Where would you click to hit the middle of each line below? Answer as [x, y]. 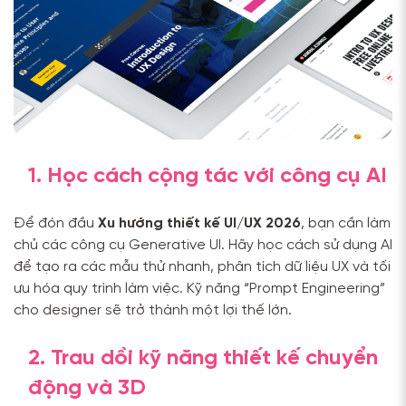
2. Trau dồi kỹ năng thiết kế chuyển [203, 359]
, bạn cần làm [346, 224]
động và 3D [87, 389]
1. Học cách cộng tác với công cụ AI [208, 177]
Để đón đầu [56, 224]
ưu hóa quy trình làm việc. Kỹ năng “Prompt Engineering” [199, 289]
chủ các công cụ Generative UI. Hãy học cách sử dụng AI [203, 246]
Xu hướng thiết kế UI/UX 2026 [199, 224]
